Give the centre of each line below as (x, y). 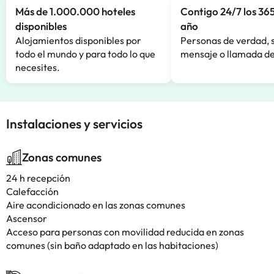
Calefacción (32, 191)
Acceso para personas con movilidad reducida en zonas (125, 232)
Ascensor (27, 218)
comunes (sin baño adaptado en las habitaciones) (112, 245)
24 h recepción (38, 178)
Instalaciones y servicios (74, 124)
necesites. (38, 67)
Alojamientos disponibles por (78, 40)
